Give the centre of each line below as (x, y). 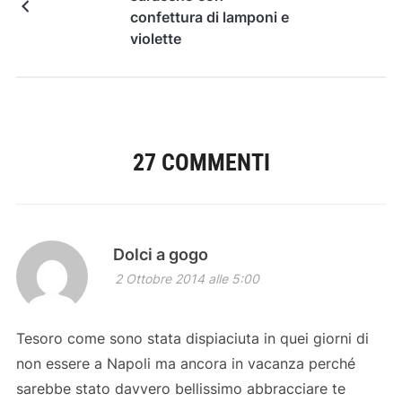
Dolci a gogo (160, 254)
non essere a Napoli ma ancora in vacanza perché (185, 363)
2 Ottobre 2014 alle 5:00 (187, 278)
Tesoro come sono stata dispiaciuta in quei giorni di (192, 338)
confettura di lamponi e (209, 17)
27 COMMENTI (201, 162)
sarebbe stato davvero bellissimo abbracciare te (180, 388)
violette (155, 38)
